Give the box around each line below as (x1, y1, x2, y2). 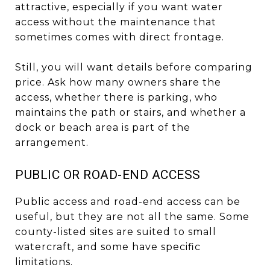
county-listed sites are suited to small (15, 225, 216, 237)
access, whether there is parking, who (15, 91, 218, 103)
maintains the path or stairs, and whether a (15, 106, 246, 118)
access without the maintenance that (15, 16, 216, 28)
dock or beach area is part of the (15, 121, 190, 133)
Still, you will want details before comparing (15, 61, 253, 73)
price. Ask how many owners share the (15, 76, 221, 88)
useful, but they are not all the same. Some (15, 210, 250, 222)
